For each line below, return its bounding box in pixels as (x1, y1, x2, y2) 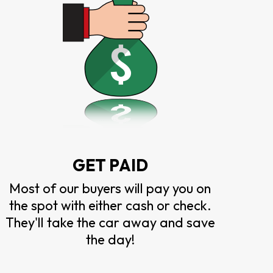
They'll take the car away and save (5, 213, 215, 231)
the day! (85, 230, 135, 248)
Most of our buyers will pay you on (9, 179, 211, 197)
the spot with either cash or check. (9, 196, 211, 214)
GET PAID (72, 154, 148, 175)
